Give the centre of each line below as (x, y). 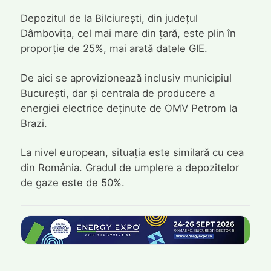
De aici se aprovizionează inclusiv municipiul (126, 78)
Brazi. (34, 123)
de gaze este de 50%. (72, 183)
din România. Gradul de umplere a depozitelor (129, 168)
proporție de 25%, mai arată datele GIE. (114, 49)
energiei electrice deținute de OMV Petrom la (129, 108)
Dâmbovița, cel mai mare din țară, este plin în (128, 34)
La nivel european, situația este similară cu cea (132, 153)
